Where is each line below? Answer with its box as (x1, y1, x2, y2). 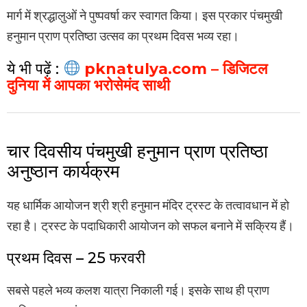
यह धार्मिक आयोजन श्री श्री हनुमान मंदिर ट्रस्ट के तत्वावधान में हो (7, 198, 289, 213)
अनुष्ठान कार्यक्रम (7, 160, 119, 183)
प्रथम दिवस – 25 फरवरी (7, 249, 145, 268)
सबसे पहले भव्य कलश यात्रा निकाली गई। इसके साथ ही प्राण (7, 283, 269, 298)
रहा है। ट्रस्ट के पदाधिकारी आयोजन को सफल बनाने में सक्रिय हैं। (7, 219, 294, 234)
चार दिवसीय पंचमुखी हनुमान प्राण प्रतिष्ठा (7, 140, 268, 163)
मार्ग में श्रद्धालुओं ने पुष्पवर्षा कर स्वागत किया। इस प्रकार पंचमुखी (7, 8, 282, 23)
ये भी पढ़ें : (7, 60, 63, 79)
